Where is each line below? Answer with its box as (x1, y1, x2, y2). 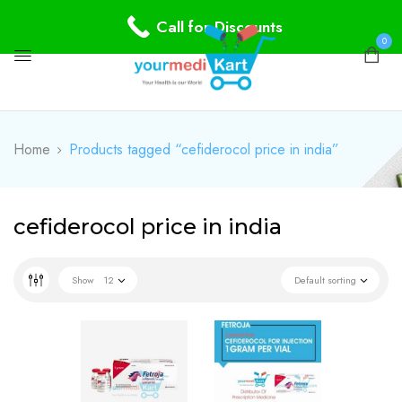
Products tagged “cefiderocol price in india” (69, 139, 339, 160)
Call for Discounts (155, 15, 283, 38)
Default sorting (294, 273, 356, 287)
